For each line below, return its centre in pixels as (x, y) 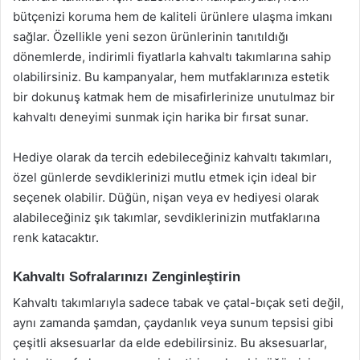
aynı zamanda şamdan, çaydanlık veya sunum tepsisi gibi (173, 323)
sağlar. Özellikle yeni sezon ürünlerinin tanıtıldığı (151, 36)
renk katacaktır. (56, 237)
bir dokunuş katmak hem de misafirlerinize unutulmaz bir (174, 96)
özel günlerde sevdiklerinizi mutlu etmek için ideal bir (165, 177)
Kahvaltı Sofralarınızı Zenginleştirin (127, 276)
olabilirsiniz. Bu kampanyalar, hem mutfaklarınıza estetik (171, 76)
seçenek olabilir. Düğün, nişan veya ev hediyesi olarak (166, 197)
